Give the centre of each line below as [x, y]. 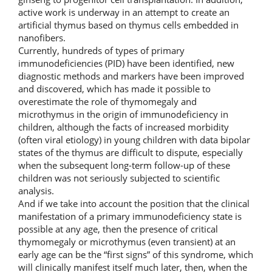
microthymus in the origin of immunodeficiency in [123, 114]
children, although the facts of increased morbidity [124, 127]
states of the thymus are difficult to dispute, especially [131, 152]
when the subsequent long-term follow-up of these [124, 165]
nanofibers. [42, 37]
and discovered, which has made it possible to [114, 88]
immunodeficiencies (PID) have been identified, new [126, 63]
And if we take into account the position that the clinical [134, 203]
